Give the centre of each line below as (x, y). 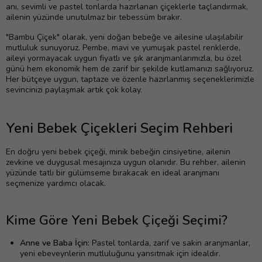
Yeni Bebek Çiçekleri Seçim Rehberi (119, 128)
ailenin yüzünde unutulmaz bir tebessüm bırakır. (94, 18)
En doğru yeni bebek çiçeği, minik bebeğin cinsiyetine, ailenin (118, 152)
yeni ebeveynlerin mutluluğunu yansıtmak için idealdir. (120, 254)
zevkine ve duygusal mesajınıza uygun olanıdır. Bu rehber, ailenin (126, 163)
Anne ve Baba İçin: (55, 243)
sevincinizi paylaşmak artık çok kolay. (74, 90)
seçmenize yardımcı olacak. (56, 184)
